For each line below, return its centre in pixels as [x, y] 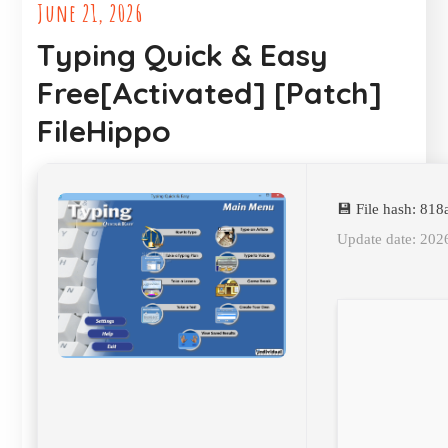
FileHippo [104, 131]
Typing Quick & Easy [183, 55]
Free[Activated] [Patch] [210, 93]
